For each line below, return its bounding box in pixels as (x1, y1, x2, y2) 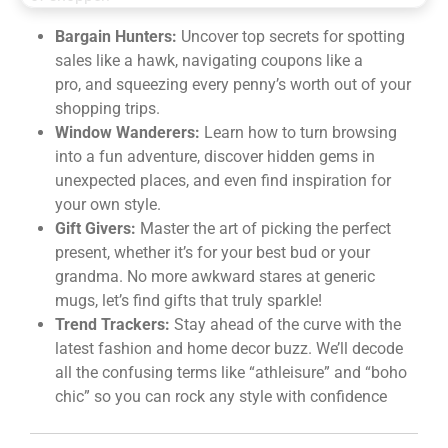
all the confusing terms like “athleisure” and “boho (54, 362, 407, 382)
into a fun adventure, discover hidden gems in (54, 146, 375, 166)
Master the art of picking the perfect (135, 218, 391, 238)
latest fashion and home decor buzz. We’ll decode (54, 338, 403, 358)
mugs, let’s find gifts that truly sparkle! (54, 290, 322, 310)
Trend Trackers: (54, 314, 170, 334)
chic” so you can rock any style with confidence (54, 386, 387, 406)
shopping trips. (54, 98, 160, 118)
